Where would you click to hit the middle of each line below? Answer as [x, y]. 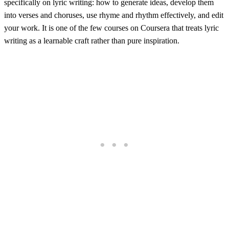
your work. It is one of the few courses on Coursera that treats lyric [111, 28]
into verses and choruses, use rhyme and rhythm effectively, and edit [114, 15]
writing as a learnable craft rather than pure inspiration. [92, 40]
